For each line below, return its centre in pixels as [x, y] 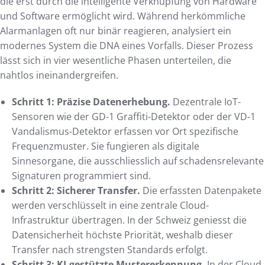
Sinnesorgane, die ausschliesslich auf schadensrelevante [138, 161]
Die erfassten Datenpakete [201, 190]
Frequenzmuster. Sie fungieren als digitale [106, 146]
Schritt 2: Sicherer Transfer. [76, 190]
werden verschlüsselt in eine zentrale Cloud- [110, 205]
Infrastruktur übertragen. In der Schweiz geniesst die [129, 220]
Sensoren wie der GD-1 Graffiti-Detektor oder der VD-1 [134, 116]
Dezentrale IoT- [206, 101]
